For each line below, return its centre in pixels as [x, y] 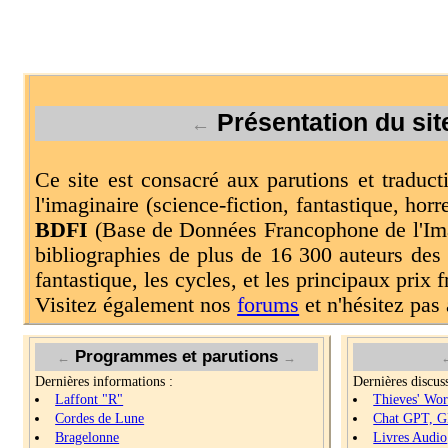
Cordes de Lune [100, 417]
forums [268, 304]
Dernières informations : [104, 380]
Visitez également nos [136, 304]
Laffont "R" [89, 398]
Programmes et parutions [177, 355]
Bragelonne [87, 436]
